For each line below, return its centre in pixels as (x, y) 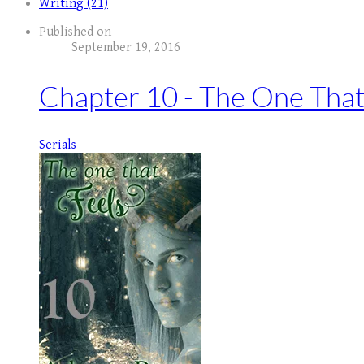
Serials (58, 145)
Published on (75, 32)
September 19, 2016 (126, 48)
